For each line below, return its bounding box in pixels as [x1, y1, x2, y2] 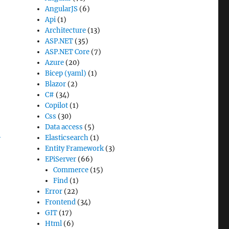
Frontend [45, 198, 76, 207]
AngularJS [45, 5, 78, 13]
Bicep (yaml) [45, 69, 87, 78]
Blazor [45, 80, 66, 88]
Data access [45, 123, 83, 131]
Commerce [53, 166, 89, 174]
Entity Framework [45, 144, 104, 153]
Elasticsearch [45, 133, 89, 142]
